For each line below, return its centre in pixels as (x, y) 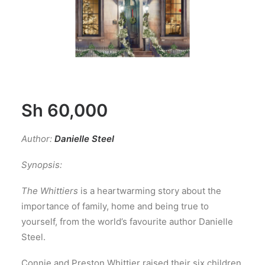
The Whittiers (50, 191)
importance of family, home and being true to (115, 206)
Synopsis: (43, 165)
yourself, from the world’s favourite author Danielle (127, 222)
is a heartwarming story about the (150, 191)
